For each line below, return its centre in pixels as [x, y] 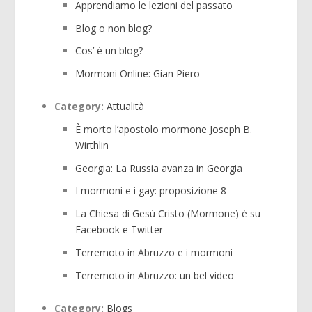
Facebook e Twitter [119, 230]
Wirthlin [92, 145]
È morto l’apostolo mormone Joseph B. [164, 129]
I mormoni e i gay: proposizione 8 [151, 191]
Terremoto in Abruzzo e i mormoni [154, 252]
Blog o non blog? [114, 28]
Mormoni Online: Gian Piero [138, 74]
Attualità [126, 106]
